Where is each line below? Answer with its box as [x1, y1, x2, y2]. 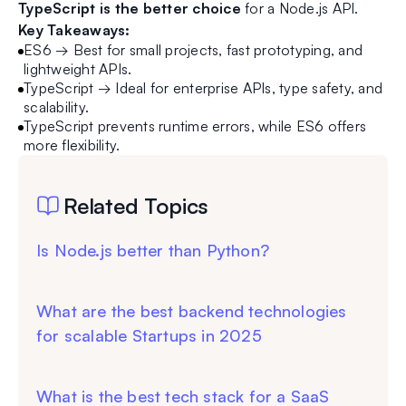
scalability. [24, 98, 89, 117]
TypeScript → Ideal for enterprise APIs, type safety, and [24, 79, 382, 98]
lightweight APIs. [24, 60, 132, 79]
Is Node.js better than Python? [36, 240, 269, 261]
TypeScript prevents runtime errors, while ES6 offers [24, 117, 366, 136]
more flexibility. [24, 136, 121, 155]
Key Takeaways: [18, 21, 130, 40]
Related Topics [63, 192, 209, 220]
